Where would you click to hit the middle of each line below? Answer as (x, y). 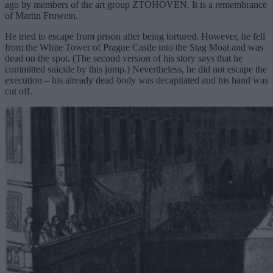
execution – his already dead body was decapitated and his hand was (136, 80)
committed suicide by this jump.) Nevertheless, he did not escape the (136, 69)
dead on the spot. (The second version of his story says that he (124, 58)
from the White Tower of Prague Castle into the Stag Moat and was (134, 47)
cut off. (19, 91)
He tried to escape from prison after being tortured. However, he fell (135, 36)
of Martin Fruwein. (41, 15)
